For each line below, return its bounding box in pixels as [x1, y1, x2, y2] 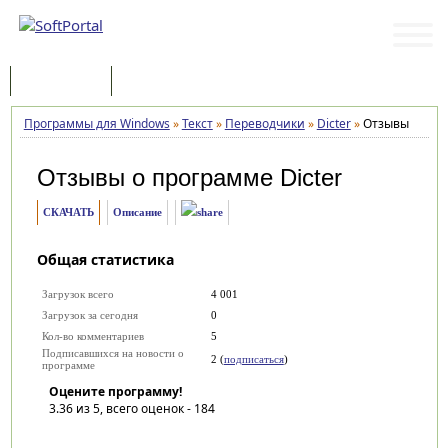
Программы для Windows [23, 115, 170, 132]
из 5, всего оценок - [72, 400, 194, 417]
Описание [112, 206, 162, 218]
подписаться [223, 353, 284, 365]
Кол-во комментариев [41, 330, 144, 342]
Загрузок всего [41, 288, 114, 300]
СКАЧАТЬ [42, 206, 94, 218]
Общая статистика [36, 250, 174, 269]
